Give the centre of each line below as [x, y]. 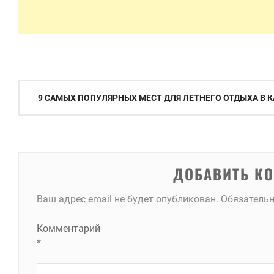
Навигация [50, 91]
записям [43, 135]
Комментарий [68, 228]
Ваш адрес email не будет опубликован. [127, 199]
